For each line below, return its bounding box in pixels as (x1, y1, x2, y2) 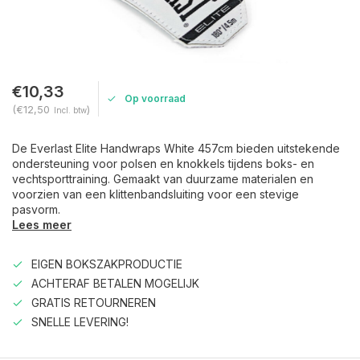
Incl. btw (54, 105, 87, 115)
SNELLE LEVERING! (31, 315, 129, 329)
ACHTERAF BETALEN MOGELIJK (31, 276, 199, 290)
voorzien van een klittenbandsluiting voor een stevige (12, 187, 299, 201)
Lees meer (12, 218, 72, 231)
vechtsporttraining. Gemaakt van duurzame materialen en (12, 172, 313, 186)
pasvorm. (12, 202, 60, 216)
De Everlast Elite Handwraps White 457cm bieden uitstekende (12, 141, 340, 155)
